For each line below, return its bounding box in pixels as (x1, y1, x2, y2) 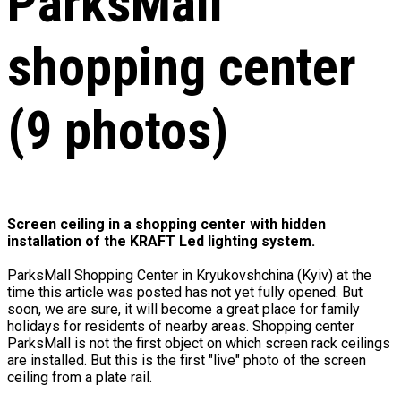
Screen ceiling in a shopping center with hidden (7, 216, 326, 233)
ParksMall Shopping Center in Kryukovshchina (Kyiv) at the (7, 267, 371, 284)
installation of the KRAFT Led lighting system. (7, 233, 315, 250)
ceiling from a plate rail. (7, 369, 152, 386)
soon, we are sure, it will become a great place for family (7, 301, 360, 318)
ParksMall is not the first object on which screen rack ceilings (7, 335, 390, 352)
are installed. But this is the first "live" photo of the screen (7, 352, 366, 369)
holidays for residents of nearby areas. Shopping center (7, 318, 354, 335)
